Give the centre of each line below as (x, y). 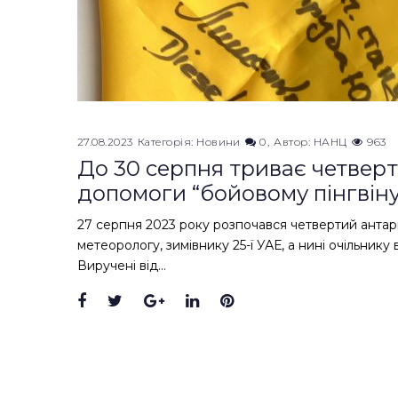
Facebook (125, 302)
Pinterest (270, 302)
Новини (219, 142)
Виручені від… (122, 266)
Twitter (151, 302)
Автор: (294, 142)
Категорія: (167, 142)
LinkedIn (234, 302)
